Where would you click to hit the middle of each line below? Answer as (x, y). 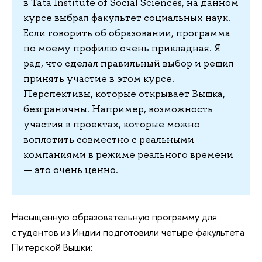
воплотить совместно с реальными (109, 139)
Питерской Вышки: (52, 247)
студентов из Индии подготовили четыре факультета (128, 232)
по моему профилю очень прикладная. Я (122, 48)
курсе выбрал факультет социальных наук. (127, 17)
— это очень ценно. (71, 169)
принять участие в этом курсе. (99, 78)
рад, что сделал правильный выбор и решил (129, 63)
